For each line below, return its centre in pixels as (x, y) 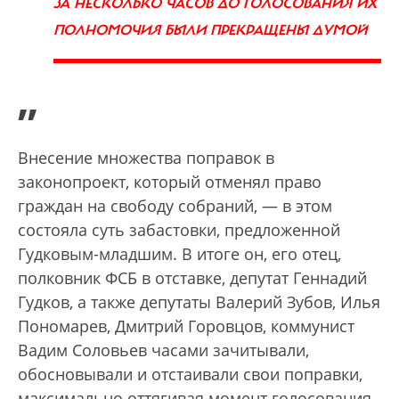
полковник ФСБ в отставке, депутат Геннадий (192, 278)
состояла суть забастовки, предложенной (179, 230)
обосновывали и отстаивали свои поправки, (190, 375)
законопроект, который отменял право (170, 182)
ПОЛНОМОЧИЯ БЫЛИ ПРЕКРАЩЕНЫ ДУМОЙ (210, 31)
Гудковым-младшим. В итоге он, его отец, (179, 254)
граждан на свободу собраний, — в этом (175, 206)
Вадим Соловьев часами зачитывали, (163, 350)
